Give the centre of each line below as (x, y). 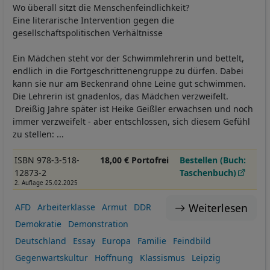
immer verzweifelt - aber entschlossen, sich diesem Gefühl (131, 122)
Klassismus (162, 257)
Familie (152, 240)
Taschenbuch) (208, 173)
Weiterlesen (218, 208)
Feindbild (192, 240)
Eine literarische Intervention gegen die (93, 20)
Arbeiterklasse (66, 207)
